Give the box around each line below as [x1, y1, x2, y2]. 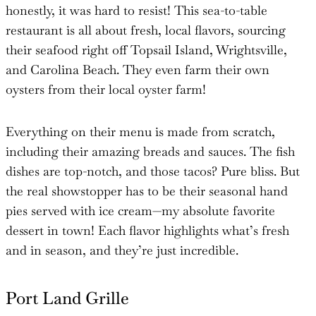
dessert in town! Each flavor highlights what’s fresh [6, 221, 289, 238]
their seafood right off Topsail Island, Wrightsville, [6, 41, 287, 58]
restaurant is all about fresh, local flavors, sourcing [6, 21, 286, 38]
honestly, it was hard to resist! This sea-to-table [6, 1, 267, 18]
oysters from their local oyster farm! [6, 80, 206, 97]
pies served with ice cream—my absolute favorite [6, 202, 275, 219]
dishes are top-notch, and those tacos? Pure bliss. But [6, 162, 300, 179]
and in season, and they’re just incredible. [6, 241, 238, 258]
